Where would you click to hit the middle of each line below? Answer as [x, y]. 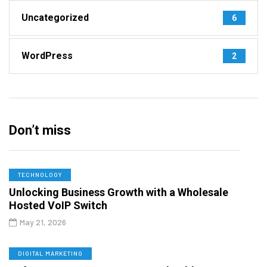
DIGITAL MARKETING [50, 253]
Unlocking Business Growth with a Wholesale [119, 192]
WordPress [47, 55]
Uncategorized [55, 17]
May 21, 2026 [43, 222]
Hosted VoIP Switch [60, 205]
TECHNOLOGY [40, 174]
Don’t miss [40, 130]
